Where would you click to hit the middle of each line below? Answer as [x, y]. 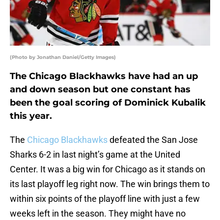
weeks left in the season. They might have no [98, 214]
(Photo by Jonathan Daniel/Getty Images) [63, 57]
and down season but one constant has [100, 90]
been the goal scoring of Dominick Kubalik [108, 103]
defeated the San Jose [153, 140]
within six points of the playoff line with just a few [105, 199]
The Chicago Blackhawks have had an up [104, 76]
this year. [31, 116]
